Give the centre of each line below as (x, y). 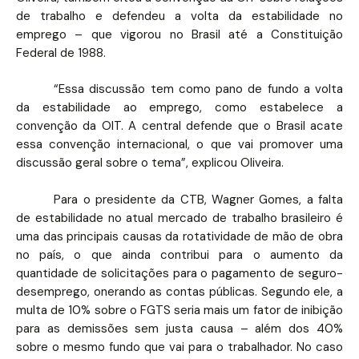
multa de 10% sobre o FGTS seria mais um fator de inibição (179, 310)
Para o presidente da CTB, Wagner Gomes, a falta (198, 199)
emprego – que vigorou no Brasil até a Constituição (179, 34)
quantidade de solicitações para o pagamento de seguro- (179, 273)
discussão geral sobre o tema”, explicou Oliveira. (150, 163)
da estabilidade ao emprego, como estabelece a (179, 107)
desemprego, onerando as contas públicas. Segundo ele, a (179, 291)
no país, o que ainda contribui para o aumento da (179, 254)
